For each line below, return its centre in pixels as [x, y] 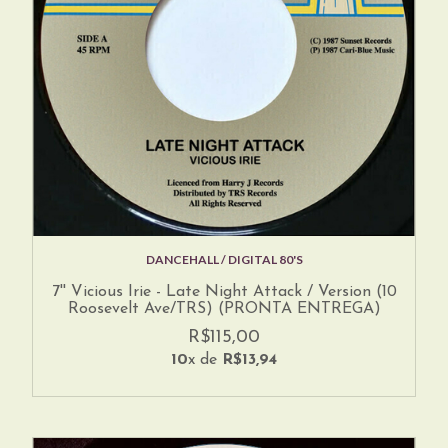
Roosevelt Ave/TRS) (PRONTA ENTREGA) [224, 308]
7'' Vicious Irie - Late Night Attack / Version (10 [224, 291]
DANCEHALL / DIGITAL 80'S [224, 259]
